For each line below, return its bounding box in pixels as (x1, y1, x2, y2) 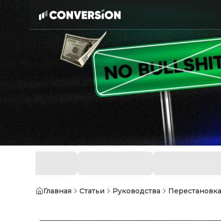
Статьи (79, 186, 105, 196)
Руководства (112, 186, 160, 196)
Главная (43, 186, 72, 196)
